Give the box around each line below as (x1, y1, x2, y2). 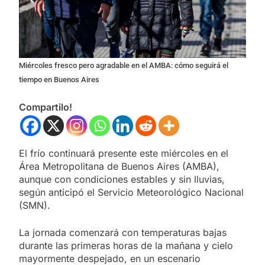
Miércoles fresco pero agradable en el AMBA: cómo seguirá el (19, 61, 228, 70)
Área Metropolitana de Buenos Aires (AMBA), (19, 160, 219, 173)
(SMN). (19, 199, 50, 212)
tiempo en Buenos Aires (19, 75, 99, 85)
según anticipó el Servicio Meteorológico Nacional (19, 186, 244, 199)
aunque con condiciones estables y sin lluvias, (19, 173, 225, 186)
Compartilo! (19, 101, 72, 114)
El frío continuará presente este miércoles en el (19, 147, 228, 160)
